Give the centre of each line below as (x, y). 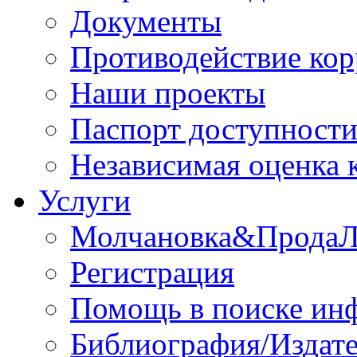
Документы (146, 21)
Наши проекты (168, 93)
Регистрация (152, 272)
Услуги (84, 200)
